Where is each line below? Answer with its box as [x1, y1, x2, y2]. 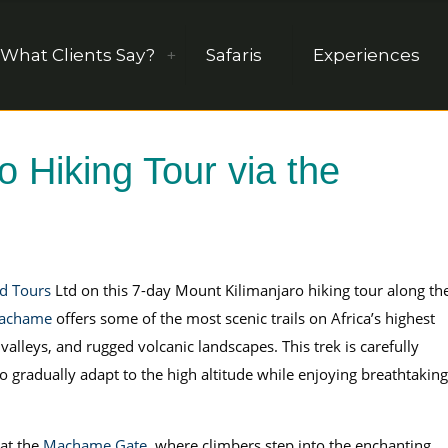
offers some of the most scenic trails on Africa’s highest [51, 308, 435, 328]
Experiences [313, 45, 420, 65]
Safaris [206, 45, 262, 65]
